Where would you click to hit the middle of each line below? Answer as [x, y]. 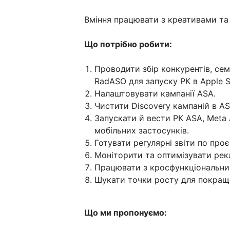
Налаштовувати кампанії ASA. [155, 93]
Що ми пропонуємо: [127, 213]
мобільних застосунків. [142, 130]
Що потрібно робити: [130, 44]
